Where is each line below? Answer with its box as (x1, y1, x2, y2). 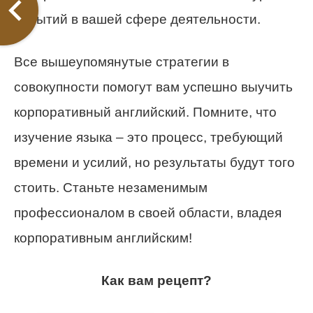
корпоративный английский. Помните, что (14, 104, 277, 119)
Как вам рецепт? (101, 272, 212, 288)
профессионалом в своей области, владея (14, 205, 282, 220)
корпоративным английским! (14, 230, 192, 245)
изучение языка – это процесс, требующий (14, 129, 283, 145)
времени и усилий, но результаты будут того (14, 154, 295, 170)
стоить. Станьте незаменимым (14, 180, 208, 195)
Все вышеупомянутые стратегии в (14, 54, 229, 69)
